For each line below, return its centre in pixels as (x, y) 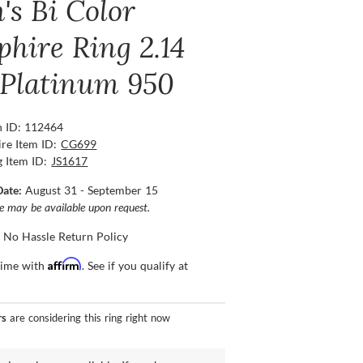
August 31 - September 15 (92, 190)
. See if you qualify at (135, 266)
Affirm (65, 264)
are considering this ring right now (89, 318)
